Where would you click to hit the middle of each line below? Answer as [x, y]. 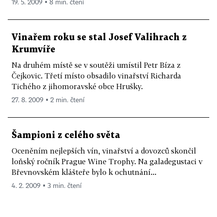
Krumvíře [33, 50]
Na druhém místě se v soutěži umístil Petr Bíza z [96, 65]
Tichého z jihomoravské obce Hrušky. [77, 86]
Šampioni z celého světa [66, 135]
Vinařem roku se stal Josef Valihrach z [99, 38]
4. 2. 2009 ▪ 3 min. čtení [46, 186]
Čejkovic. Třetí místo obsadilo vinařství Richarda [96, 76]
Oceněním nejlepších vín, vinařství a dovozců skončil [104, 151]
